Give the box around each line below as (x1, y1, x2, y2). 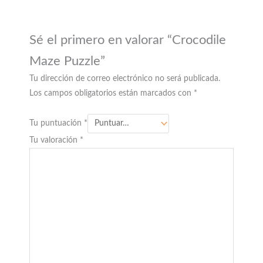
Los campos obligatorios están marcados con (29, 89, 194, 98)
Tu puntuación (29, 119, 85, 128)
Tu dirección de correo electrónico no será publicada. (29, 75, 221, 83)
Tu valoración (29, 136, 80, 144)
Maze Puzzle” (29, 55, 106, 68)
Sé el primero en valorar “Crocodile (29, 33, 227, 47)
